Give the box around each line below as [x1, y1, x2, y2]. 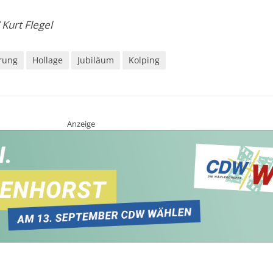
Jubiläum [77, 54, 115, 66]
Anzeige [67, 118, 96, 130]
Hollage [32, 54, 63, 66]
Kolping [129, 54, 160, 66]
